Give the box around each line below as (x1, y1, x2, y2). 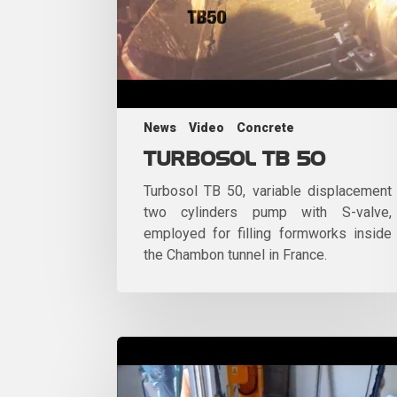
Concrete (237, 120, 294, 135)
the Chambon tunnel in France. (144, 245, 327, 263)
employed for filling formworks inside (144, 224, 392, 242)
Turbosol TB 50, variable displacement (144, 182, 392, 199)
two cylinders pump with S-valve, (144, 203, 392, 221)
